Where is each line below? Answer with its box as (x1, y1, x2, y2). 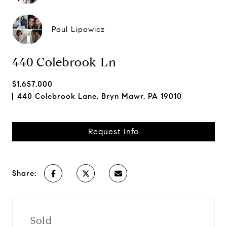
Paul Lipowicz (52, 25, 105, 34)
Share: (12, 169, 36, 178)
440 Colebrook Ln (12, 55, 117, 70)
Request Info (88, 127, 139, 136)
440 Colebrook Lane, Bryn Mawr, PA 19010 (17, 92, 182, 101)
